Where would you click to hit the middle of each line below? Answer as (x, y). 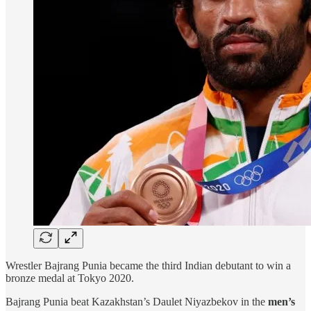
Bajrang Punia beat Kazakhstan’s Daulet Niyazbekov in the (137, 301)
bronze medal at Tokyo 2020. (70, 278)
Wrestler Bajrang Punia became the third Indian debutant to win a (148, 265)
